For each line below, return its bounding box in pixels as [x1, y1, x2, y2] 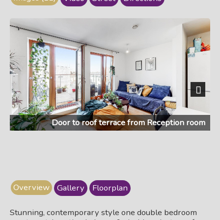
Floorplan [92, 182, 128, 193]
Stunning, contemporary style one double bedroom [10, 207, 197, 218]
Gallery [57, 182, 84, 193]
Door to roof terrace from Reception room [52, 117, 205, 129]
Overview [13, 182, 50, 193]
